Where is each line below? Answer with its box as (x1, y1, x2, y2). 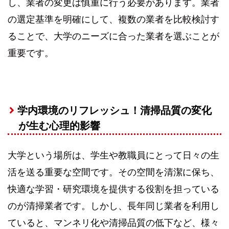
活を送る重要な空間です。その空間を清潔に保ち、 (8, 167, 219, 178)
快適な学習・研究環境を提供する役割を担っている (8, 184, 219, 195)
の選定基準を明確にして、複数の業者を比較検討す (8, 14, 219, 25)
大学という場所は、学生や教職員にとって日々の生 (8, 150, 219, 161)
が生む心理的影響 (18, 120, 100, 132)
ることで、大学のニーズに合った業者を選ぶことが (8, 31, 219, 42)
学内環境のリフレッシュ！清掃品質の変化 (17, 105, 212, 117)
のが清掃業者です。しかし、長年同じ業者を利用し (8, 201, 219, 212)
